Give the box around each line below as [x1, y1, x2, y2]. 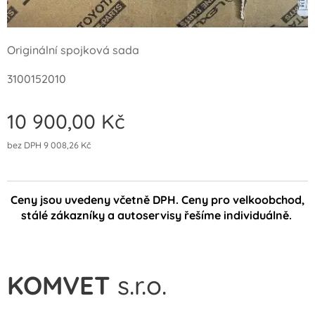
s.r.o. [110, 269, 167, 302]
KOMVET [7, 269, 110, 302]
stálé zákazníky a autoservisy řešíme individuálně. [20, 208, 295, 223]
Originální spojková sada [7, 43, 142, 58]
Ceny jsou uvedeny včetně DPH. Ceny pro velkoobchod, [11, 193, 304, 207]
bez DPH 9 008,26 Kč [7, 139, 91, 151]
